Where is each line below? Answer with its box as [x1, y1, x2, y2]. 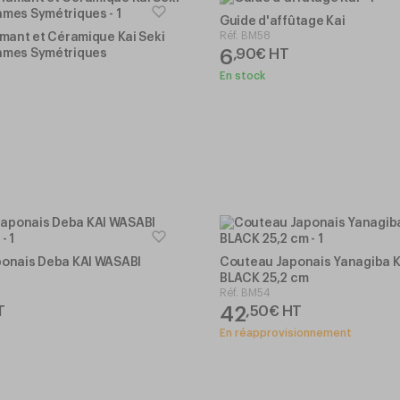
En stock [220, 70, 265, 81]
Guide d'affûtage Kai [220, 14, 346, 28]
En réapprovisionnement [220, 327, 352, 338]
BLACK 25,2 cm [220, 271, 309, 285]
